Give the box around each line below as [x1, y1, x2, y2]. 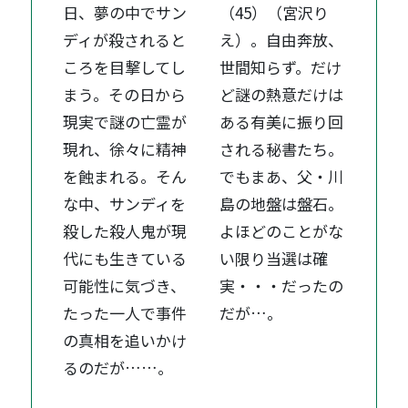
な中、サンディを [63, 191, 187, 215]
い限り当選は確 [219, 246, 329, 270]
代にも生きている [63, 246, 188, 270]
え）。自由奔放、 [219, 27, 344, 51]
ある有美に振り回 [219, 109, 344, 133]
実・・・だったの [219, 273, 344, 297]
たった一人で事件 [63, 301, 188, 324]
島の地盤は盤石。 [219, 191, 344, 215]
